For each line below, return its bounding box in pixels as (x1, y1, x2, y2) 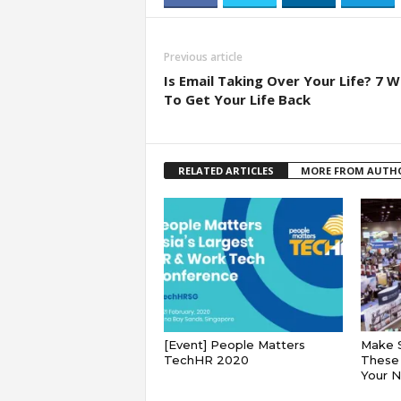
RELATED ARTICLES (177, 164, 274, 177)
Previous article (163, 49, 243, 64)
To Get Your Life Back (163, 90, 311, 108)
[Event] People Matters (163, 337, 305, 352)
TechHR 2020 (163, 353, 249, 367)
